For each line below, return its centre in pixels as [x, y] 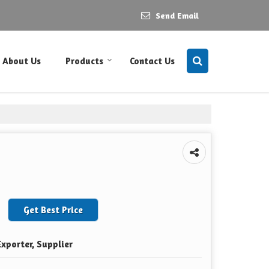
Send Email [177, 16]
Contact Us [152, 61]
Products [84, 61]
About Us [22, 61]
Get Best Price [53, 210]
